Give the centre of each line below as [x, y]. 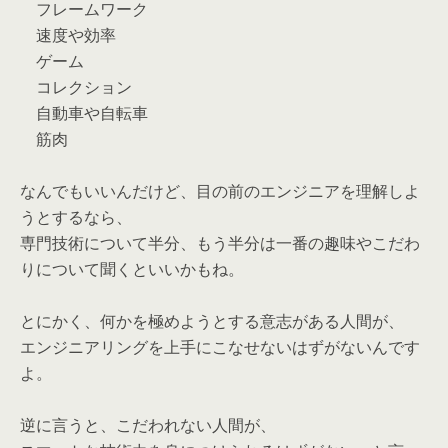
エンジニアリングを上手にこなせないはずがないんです [220, 347]
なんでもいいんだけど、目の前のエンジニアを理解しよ [220, 191]
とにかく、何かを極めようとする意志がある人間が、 [212, 321]
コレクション [76, 87]
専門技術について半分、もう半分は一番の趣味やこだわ [220, 243]
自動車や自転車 [84, 113]
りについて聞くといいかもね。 [132, 269]
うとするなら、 [76, 217]
